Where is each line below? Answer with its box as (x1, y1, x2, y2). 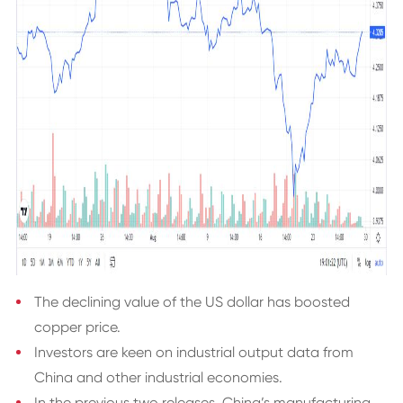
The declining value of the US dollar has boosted (33, 293, 350, 310)
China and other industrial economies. (33, 369, 282, 386)
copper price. (33, 318, 121, 336)
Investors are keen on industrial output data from (33, 344, 354, 361)
